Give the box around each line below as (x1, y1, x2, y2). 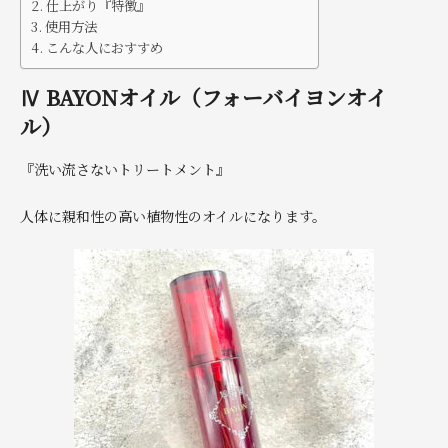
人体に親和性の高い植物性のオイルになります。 (20, 205, 326, 226)
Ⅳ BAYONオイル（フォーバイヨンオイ (20, 82, 387, 112)
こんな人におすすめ (45, 38, 163, 57)
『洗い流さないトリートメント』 (20, 159, 230, 180)
